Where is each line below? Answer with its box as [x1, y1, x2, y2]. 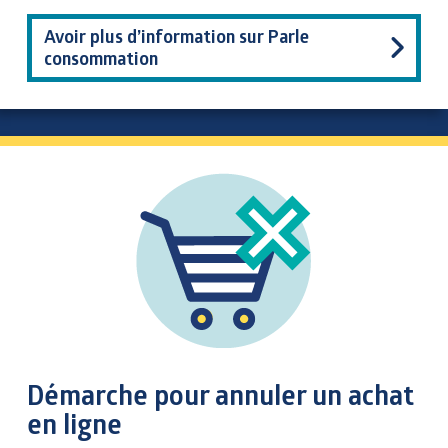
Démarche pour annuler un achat [27, 377, 414, 413]
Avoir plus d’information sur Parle [44, 24, 309, 48]
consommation [44, 46, 158, 70]
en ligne [27, 406, 122, 442]
